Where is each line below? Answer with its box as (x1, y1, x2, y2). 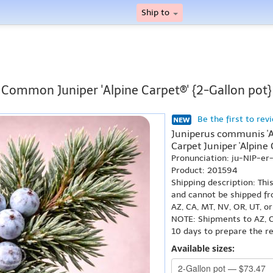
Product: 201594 (171, 165, 238, 175)
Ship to (141, 7, 172, 18)
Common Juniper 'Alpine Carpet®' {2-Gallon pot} (1, 83, 272, 97)
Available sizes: (171, 243, 235, 254)
